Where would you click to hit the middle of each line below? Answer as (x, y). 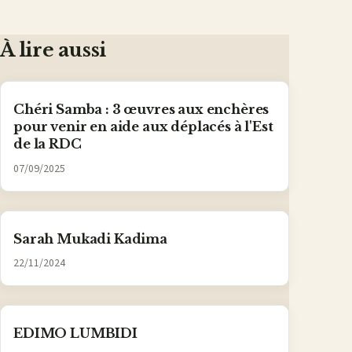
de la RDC (48, 144)
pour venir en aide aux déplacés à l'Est (143, 127)
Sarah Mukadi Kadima (90, 238)
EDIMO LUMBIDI (75, 333)
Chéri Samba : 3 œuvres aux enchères (141, 110)
